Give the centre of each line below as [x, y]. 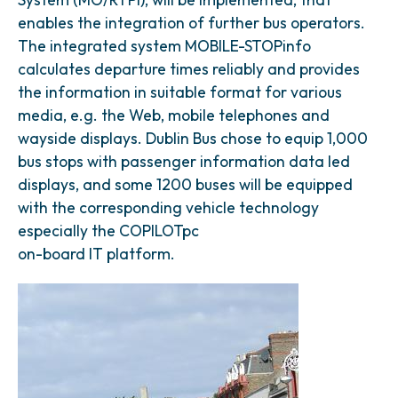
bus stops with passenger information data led [184, 161]
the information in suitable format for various [180, 92]
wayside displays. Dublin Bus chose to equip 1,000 [193, 138]
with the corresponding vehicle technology [168, 207]
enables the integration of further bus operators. [191, 23]
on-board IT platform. [96, 254]
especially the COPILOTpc [108, 231]
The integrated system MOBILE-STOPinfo [164, 46]
